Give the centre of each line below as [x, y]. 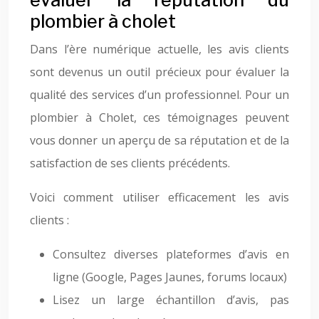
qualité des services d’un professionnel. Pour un [159, 95]
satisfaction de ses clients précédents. [130, 163]
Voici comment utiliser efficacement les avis [159, 197]
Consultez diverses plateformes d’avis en [171, 254]
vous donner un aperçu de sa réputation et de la [159, 140]
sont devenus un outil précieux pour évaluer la [159, 72]
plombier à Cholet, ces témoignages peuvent [159, 117]
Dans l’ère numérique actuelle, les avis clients [159, 49]
